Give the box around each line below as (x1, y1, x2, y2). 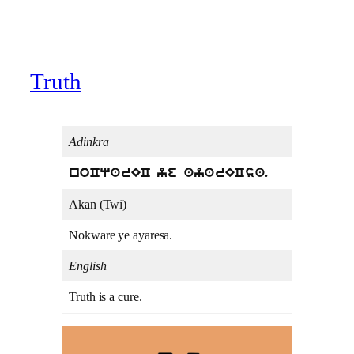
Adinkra (69, 134, 109, 149)
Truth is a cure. (69, 289, 142, 304)
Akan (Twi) (69, 197, 127, 212)
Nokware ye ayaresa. (69, 228, 173, 243)
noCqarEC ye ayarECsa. (69, 167, 269, 180)
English (69, 258, 107, 273)
